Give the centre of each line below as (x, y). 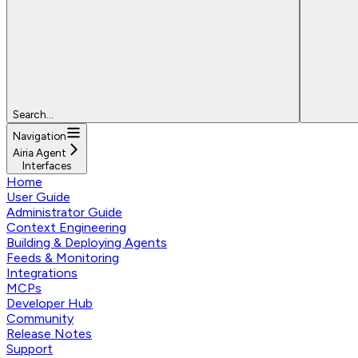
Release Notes (49, 333)
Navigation (40, 135)
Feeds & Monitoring (63, 257)
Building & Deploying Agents (87, 242)
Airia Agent (40, 152)
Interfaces (47, 165)
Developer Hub (50, 303)
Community (40, 318)
